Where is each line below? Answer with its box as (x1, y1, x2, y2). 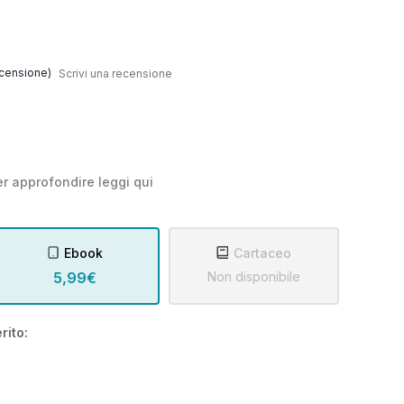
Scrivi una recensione (58, 66, 172, 80)
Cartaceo (234, 244, 292, 261)
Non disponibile (207, 268, 301, 284)
